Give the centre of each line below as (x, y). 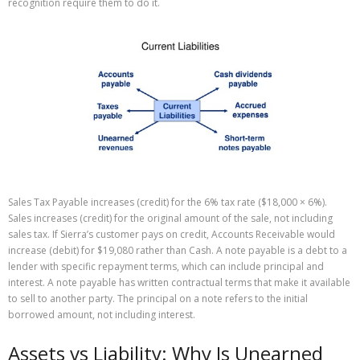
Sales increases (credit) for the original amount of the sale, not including (170, 218)
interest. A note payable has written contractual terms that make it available (179, 282)
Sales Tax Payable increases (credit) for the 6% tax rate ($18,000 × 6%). (168, 202)
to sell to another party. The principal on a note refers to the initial (158, 298)
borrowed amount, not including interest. (102, 314)
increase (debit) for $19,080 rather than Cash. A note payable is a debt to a (178, 250)
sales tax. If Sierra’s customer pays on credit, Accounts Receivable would (172, 234)
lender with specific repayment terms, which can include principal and (166, 266)
